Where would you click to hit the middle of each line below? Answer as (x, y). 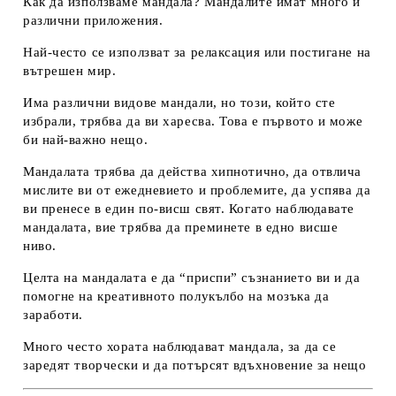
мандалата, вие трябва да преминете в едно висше (181, 227)
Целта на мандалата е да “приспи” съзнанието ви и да (192, 277)
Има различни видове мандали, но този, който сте (179, 102)
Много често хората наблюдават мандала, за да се (180, 346)
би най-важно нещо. (86, 139)
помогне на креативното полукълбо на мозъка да (176, 296)
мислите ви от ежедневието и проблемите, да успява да (197, 190)
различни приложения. (93, 20)
